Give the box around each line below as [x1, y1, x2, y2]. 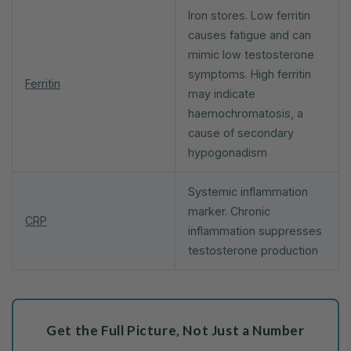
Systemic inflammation [188, 184, 308, 198]
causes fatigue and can [188, 27, 311, 42]
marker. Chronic [188, 204, 270, 218]
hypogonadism [188, 145, 267, 159]
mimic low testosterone [188, 47, 314, 61]
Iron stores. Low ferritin [188, 8, 310, 22]
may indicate [188, 86, 255, 100]
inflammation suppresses [188, 223, 322, 237]
